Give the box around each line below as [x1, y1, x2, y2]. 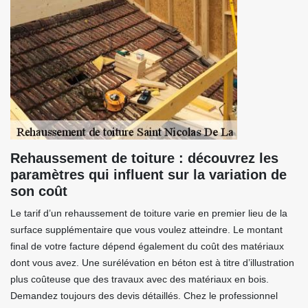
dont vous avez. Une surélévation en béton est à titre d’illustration [10, 257, 294, 268]
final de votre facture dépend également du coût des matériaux [10, 241, 284, 252]
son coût [10, 184, 67, 199]
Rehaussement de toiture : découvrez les [10, 151, 278, 166]
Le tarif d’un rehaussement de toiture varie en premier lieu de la [10, 208, 287, 219]
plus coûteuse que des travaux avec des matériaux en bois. [10, 274, 269, 285]
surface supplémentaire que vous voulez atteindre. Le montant [10, 224, 283, 235]
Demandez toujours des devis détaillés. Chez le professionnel [10, 290, 278, 301]
